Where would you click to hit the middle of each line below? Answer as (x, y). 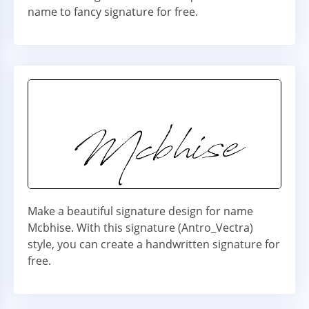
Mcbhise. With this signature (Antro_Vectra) (140, 228)
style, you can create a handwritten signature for (154, 245)
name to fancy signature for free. (113, 12)
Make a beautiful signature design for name (140, 211)
